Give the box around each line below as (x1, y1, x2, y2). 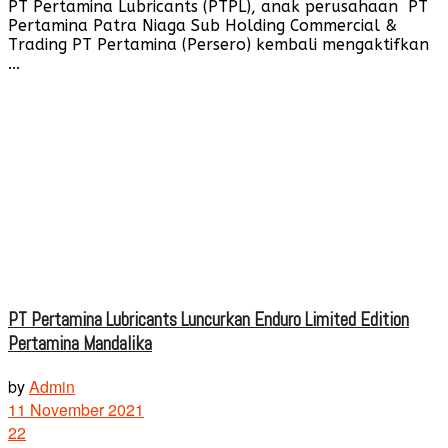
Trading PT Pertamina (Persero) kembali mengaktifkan (8, 35, 429, 55)
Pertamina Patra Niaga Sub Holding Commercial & (8, 16, 397, 36)
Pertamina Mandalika (8, 331, 152, 356)
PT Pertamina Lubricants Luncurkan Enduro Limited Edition (8, 307, 409, 332)
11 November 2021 (8, 397, 144, 421)
